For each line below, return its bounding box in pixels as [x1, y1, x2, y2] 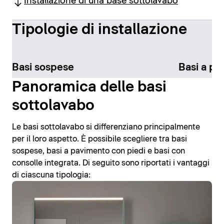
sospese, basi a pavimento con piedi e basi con [12, 147, 185, 155]
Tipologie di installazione [12, 22, 187, 37]
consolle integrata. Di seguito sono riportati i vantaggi [12, 159, 209, 167]
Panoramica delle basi [12, 80, 166, 95]
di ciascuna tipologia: [12, 171, 90, 179]
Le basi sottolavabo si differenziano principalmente [12, 123, 200, 131]
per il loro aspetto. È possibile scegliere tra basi [12, 135, 187, 143]
